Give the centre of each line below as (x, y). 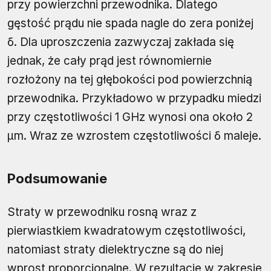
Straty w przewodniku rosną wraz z (102, 212)
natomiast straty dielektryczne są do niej (115, 249)
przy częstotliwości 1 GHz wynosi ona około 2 (130, 117)
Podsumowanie (57, 178)
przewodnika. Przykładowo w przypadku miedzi (134, 98)
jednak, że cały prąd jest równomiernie (109, 60)
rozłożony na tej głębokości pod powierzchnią (130, 79)
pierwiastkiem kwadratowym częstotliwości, (126, 230)
